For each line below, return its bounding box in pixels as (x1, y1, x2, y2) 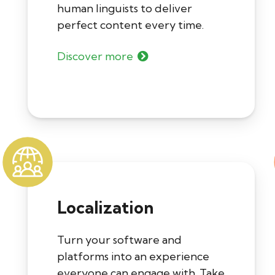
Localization (57, 197, 153, 219)
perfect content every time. (57, 18, 204, 33)
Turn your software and (57, 233, 182, 247)
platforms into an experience (57, 249, 209, 264)
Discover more (57, 49, 133, 64)
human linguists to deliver (57, 1, 192, 16)
